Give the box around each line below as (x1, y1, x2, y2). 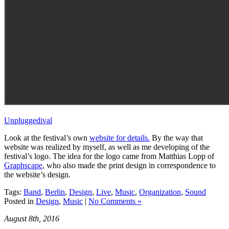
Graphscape (4, 161, 42, 170)
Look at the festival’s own (4, 133, 89, 143)
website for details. (89, 133, 150, 143)
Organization (139, 188, 181, 197)
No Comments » (88, 197, 142, 206)
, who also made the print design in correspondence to (42, 161, 216, 170)
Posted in (4, 197, 36, 206)
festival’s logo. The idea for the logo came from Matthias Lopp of (4, 152, 214, 161)
